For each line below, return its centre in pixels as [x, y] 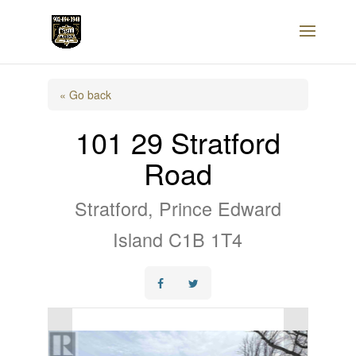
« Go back [85, 95]
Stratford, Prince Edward [178, 208]
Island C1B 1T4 [178, 239]
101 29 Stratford [178, 142]
